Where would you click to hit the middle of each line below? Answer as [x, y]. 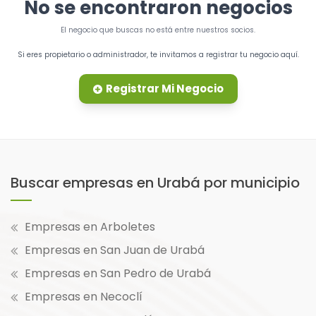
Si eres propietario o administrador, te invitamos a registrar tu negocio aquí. [158, 55]
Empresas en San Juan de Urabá [115, 250]
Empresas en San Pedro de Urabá [118, 274]
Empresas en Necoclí [84, 297]
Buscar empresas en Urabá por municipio [155, 183]
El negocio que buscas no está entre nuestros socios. [158, 30]
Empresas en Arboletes [90, 227]
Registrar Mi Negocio [164, 89]
